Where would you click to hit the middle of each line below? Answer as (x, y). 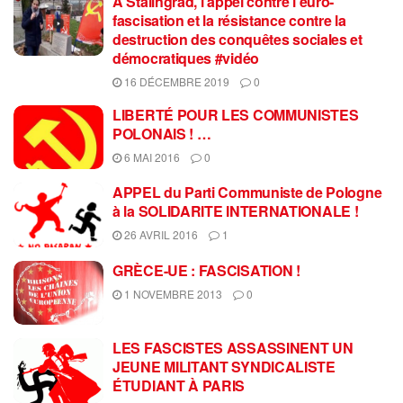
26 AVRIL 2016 (160, 234)
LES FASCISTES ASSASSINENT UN (233, 348)
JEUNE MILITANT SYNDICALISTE (224, 367)
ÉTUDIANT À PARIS (179, 385)
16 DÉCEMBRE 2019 (175, 81)
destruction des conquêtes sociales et (237, 39)
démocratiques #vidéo (186, 58)
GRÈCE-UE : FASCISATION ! (206, 270)
